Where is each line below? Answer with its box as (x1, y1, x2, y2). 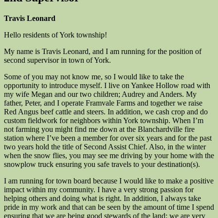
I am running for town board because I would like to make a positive (4, 177, 214, 185)
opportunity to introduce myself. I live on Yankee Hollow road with (4, 81, 210, 90)
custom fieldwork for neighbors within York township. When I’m (4, 116, 203, 125)
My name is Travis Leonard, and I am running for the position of (4, 47, 201, 56)
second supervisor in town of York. (4, 56, 111, 65)
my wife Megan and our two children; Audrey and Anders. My (4, 90, 197, 99)
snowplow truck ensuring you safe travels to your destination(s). (4, 160, 200, 169)
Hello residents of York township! (4, 31, 107, 39)
